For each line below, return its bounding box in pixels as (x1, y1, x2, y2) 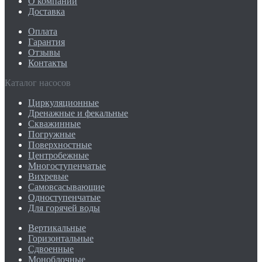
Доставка (28, 6, 65, 16)
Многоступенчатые (28, 160, 106, 171)
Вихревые (28, 171, 68, 181)
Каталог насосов (5, 77, 71, 88)
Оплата (28, 26, 57, 36)
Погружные (28, 129, 75, 139)
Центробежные (28, 150, 89, 160)
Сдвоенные (28, 243, 74, 254)
